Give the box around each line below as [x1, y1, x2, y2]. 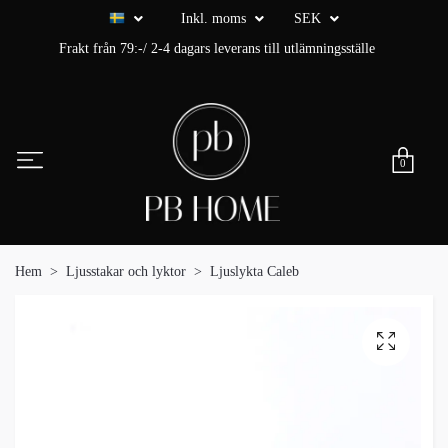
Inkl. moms [181, 11, 250, 26]
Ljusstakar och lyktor [66, 264, 186, 280]
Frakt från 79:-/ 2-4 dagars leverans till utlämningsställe [58, 41, 375, 56]
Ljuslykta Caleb [210, 264, 299, 280]
